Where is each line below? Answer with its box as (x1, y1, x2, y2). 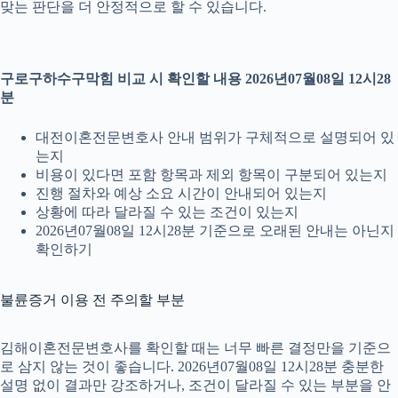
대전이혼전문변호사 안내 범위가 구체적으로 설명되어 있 (36, 130, 394, 146)
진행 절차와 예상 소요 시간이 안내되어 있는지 (36, 186, 327, 202)
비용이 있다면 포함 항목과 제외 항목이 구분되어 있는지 (36, 167, 387, 183)
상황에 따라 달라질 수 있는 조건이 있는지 (36, 204, 298, 220)
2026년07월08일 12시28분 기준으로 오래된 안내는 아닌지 (36, 223, 394, 239)
